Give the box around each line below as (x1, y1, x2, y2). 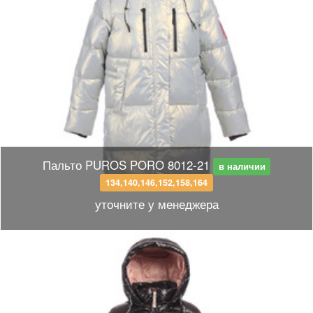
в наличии (218, 160, 265, 173)
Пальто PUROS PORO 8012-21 (42, 156, 210, 173)
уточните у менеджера (94, 196, 219, 212)
